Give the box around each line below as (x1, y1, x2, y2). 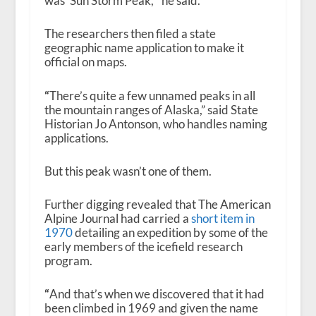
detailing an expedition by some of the (72, 224, 268, 240)
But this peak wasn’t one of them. (44, 163, 212, 178)
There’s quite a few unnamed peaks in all (49, 87, 255, 103)
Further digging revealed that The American (44, 196, 271, 212)
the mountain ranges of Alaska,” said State (44, 102, 258, 117)
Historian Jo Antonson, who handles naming (44, 116, 267, 131)
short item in (190, 210, 255, 226)
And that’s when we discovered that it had (49, 286, 265, 302)
